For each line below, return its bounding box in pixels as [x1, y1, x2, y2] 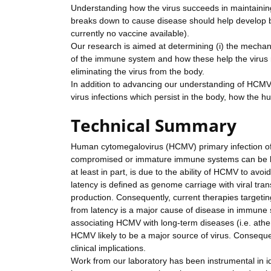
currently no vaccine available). [71, 28, 189, 39]
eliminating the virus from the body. [71, 67, 204, 77]
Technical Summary [71, 114, 237, 137]
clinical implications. [71, 243, 146, 253]
